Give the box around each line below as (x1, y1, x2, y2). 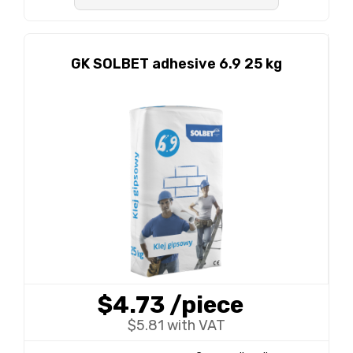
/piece (169, 291, 243, 319)
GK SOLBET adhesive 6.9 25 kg (70, 55, 282, 72)
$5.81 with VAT (128, 317, 225, 334)
